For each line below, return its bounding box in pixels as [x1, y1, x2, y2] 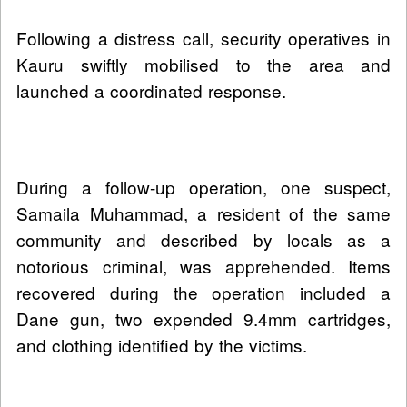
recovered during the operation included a [16, 280, 391, 305]
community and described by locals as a [16, 227, 391, 253]
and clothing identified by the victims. [16, 333, 307, 358]
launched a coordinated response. [16, 78, 286, 104]
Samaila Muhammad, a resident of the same [16, 201, 391, 226]
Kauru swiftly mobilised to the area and [16, 52, 391, 77]
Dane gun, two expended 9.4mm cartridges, [16, 306, 391, 332]
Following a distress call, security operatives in [16, 25, 391, 51]
